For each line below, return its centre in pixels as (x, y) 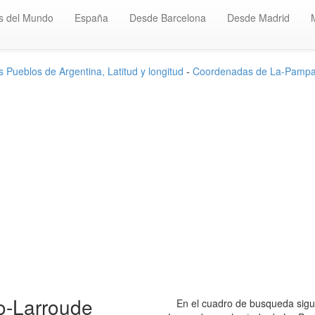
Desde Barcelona (168, 18)
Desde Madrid (258, 18)
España (91, 18)
